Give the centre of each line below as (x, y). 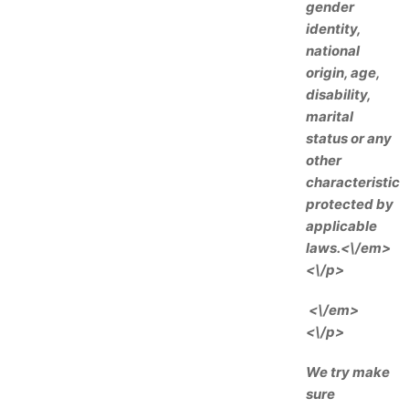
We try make (348, 372)
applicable (341, 226)
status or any (349, 138)
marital (330, 116)
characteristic (353, 182)
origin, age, (343, 73)
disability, (338, 94)
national (333, 51)
